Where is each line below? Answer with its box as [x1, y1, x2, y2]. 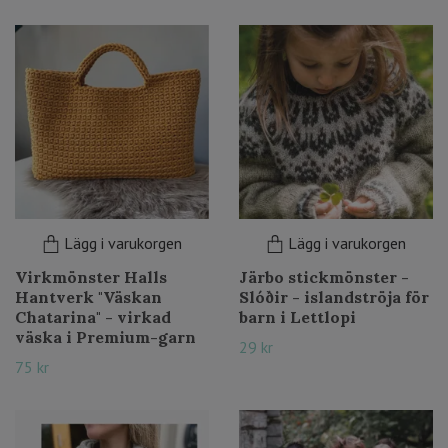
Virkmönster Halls [15, 267, 167, 287]
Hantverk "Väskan [15, 287, 162, 307]
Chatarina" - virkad [15, 307, 171, 327]
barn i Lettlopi [239, 307, 356, 327]
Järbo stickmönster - [239, 267, 409, 287]
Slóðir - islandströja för [239, 287, 429, 307]
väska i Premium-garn [15, 327, 196, 347]
